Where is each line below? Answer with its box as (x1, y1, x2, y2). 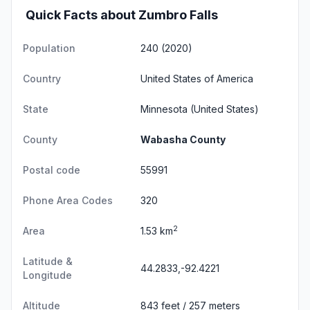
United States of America (140, 73, 253, 84)
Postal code (23, 164, 80, 176)
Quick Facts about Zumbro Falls (26, 8, 218, 22)
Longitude (23, 269, 72, 281)
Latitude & (23, 255, 73, 267)
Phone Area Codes (23, 194, 113, 206)
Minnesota (140, 103, 188, 115)
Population (23, 42, 75, 54)
